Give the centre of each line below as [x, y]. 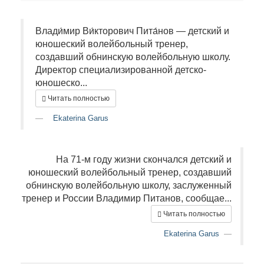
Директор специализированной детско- [121, 70]
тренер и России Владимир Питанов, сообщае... [127, 198]
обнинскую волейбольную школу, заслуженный [129, 185]
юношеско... [61, 83]
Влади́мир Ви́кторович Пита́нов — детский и [132, 31]
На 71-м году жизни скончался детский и [144, 159]
